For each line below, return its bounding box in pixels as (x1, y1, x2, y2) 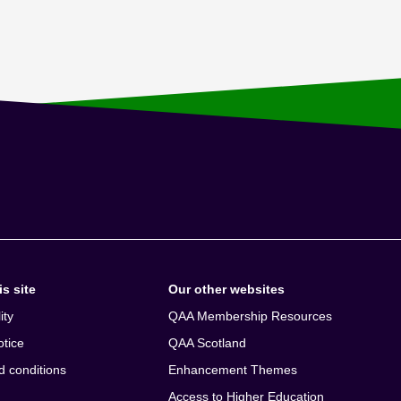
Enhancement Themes (167, 362, 297, 377)
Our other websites (167, 281, 285, 296)
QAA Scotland (167, 335, 246, 350)
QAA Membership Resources (167, 308, 332, 323)
